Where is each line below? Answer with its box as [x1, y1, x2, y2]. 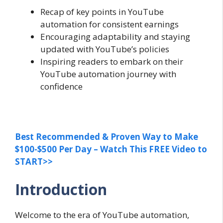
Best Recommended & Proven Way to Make [15, 131, 198, 142]
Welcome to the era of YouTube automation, [15, 209, 189, 221]
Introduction [15, 179, 107, 200]
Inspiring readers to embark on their [40, 56, 183, 67]
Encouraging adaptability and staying [40, 31, 190, 42]
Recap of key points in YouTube [40, 6, 164, 17]
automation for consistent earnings [40, 18, 179, 30]
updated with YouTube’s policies [40, 43, 169, 55]
